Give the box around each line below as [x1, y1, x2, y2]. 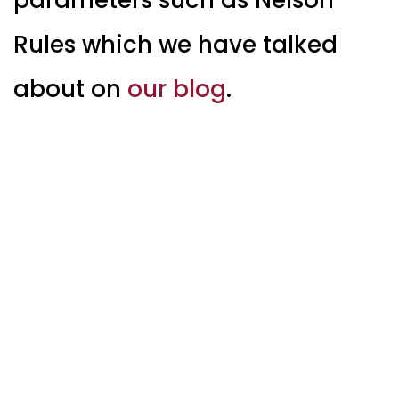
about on [13, 72, 127, 105]
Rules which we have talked [13, 28, 338, 61]
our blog [127, 72, 226, 105]
